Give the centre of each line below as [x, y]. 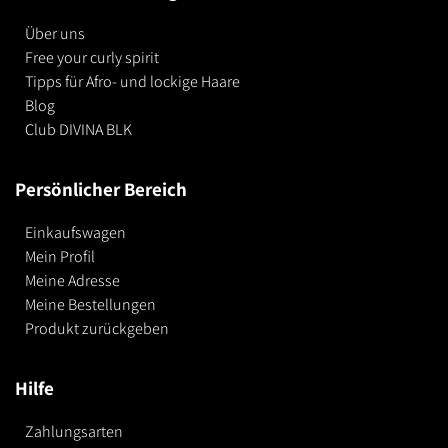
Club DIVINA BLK [78, 130]
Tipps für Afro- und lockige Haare [132, 82]
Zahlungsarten [74, 432]
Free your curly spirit [92, 58]
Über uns [55, 34]
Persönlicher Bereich [101, 189]
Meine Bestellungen [90, 305]
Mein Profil [60, 257]
